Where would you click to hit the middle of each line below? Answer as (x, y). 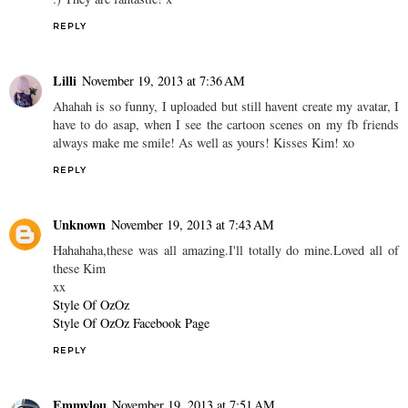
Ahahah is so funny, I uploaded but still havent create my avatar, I (226, 106)
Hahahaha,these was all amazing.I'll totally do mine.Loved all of (226, 250)
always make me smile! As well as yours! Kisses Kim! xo (204, 142)
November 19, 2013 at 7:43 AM (193, 224)
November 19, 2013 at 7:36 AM (163, 80)
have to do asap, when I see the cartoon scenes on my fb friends (226, 124)
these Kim (79, 268)
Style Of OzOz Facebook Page (131, 322)
